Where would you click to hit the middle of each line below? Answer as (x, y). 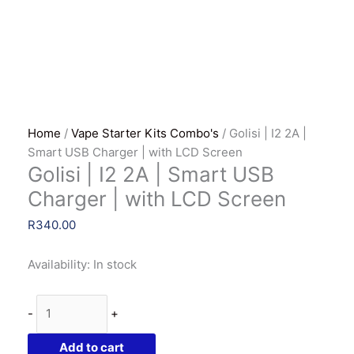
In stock (115, 264)
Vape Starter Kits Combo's (145, 134)
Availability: (59, 264)
